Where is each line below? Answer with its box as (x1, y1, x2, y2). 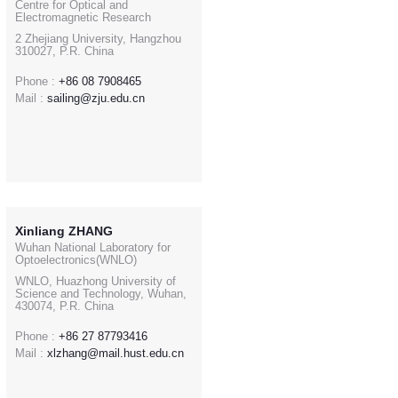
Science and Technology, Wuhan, (15, 287, 187, 301)
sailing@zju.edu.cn (47, 92, 145, 106)
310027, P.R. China (15, 44, 114, 59)
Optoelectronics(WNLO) (15, 253, 137, 267)
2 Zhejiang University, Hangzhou (15, 32, 181, 46)
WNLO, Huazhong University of (15, 275, 176, 289)
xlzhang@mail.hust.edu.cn (47, 346, 184, 361)
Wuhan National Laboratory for (15, 241, 171, 255)
